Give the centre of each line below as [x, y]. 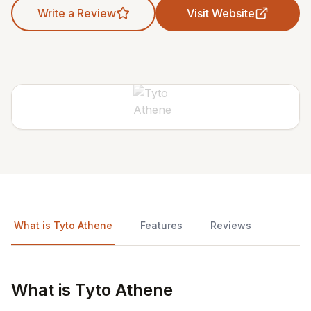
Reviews [231, 225]
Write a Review [76, 13]
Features [161, 225]
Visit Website [221, 13]
